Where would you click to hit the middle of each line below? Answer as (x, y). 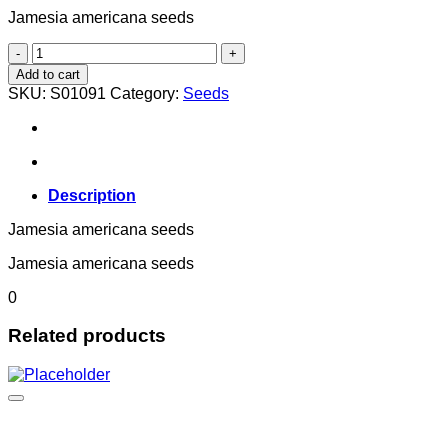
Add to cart (48, 74)
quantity (59, 68)
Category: (146, 93)
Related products (87, 336)
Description (92, 195)
